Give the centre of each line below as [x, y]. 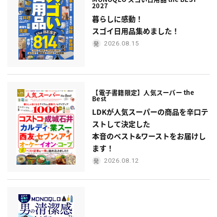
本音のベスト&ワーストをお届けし [149, 136]
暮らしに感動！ [117, 18]
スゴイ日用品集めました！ [136, 31]
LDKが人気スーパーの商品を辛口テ [150, 111]
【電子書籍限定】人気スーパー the [143, 92]
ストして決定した [121, 124]
